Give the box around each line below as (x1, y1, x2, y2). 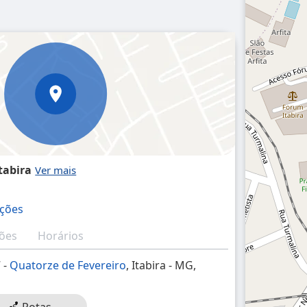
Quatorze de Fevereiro (10, 258, 127, 273)
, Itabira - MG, (126, 258, 197, 273)
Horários (38, 228, 84, 243)
